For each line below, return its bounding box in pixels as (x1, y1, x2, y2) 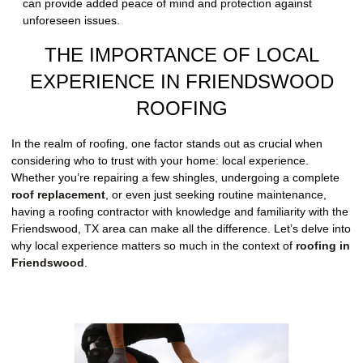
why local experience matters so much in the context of (11, 238, 296, 252)
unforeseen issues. (23, 13, 120, 27)
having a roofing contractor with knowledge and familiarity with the (11, 204, 348, 218)
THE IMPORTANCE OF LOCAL (44, 43, 319, 66)
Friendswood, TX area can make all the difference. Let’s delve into (11, 221, 351, 235)
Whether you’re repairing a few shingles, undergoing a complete (11, 170, 340, 184)
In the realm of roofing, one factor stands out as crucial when (11, 136, 322, 150)
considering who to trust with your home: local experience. (11, 153, 309, 167)
